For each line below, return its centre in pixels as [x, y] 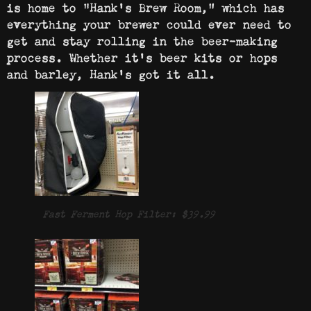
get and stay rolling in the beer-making [142, 39]
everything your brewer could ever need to [149, 22]
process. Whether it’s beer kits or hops [142, 55]
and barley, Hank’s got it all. [111, 72]
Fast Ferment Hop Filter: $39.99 [129, 212]
